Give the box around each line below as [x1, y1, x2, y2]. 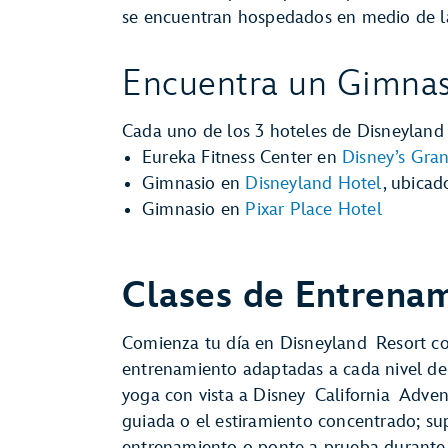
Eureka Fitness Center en [142, 147, 342, 168]
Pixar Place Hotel [245, 199, 382, 220]
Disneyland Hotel [245, 173, 383, 194]
